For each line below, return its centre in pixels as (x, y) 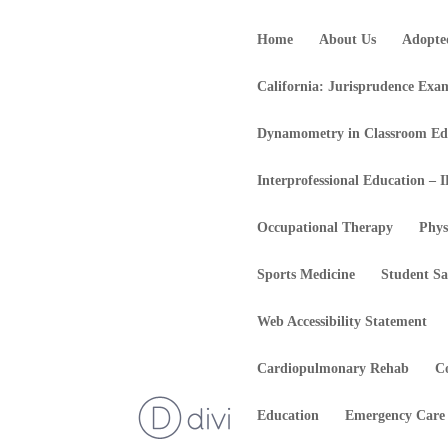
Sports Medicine (306, 274)
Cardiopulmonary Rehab (333, 368)
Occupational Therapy (325, 227)
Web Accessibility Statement (342, 321)
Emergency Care (395, 415)
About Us (348, 39)
